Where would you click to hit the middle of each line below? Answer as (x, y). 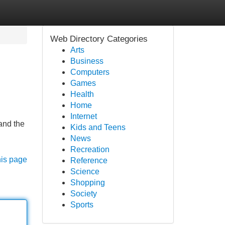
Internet (83, 116)
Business (87, 61)
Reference (89, 160)
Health (82, 94)
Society (83, 194)
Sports (82, 205)
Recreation (90, 149)
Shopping (87, 183)
